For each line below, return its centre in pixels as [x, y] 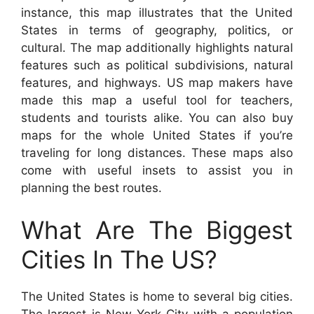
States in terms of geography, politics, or [157, 30]
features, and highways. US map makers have [157, 83]
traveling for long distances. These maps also [157, 153]
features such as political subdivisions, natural [157, 65]
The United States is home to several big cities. [157, 296]
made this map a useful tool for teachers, [157, 100]
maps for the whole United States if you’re [157, 135]
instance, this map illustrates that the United [157, 13]
